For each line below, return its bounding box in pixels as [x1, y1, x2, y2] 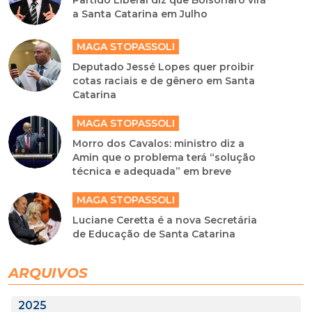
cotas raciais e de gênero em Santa [72, 75, 256, 87]
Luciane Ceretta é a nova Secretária [72, 214, 258, 226]
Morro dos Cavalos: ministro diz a [72, 137, 245, 150]
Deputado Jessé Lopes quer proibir [72, 61, 255, 73]
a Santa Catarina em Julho [72, 8, 208, 20]
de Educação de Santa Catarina [72, 228, 236, 240]
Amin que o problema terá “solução [72, 151, 256, 164]
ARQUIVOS [8, 265, 88, 281]
